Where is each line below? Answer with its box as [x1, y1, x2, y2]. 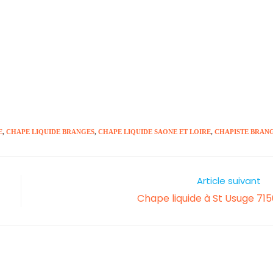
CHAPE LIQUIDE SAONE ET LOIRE [98, 128, 211, 136]
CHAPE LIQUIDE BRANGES [6, 128, 94, 136]
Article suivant [196, 174, 261, 188]
